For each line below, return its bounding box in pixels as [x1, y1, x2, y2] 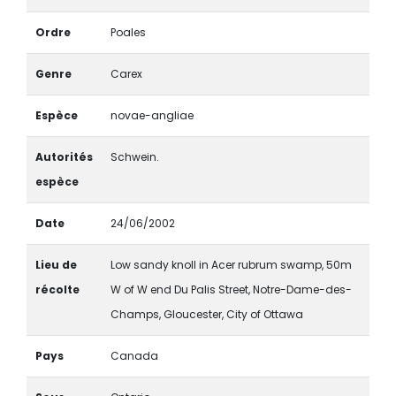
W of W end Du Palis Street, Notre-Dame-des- [110, 282, 352, 298]
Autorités [34, 149, 93, 165]
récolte [34, 282, 80, 298]
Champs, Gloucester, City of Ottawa [110, 307, 303, 323]
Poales [110, 25, 146, 41]
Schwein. [110, 149, 159, 165]
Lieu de [34, 257, 77, 273]
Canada [110, 348, 158, 364]
